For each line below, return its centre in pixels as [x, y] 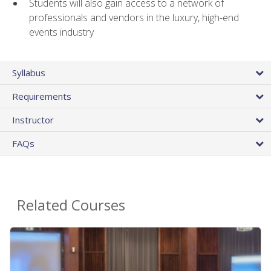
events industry [61, 32]
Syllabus [29, 73]
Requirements [42, 96]
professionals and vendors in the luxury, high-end [134, 17]
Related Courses [71, 205]
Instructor [33, 120]
